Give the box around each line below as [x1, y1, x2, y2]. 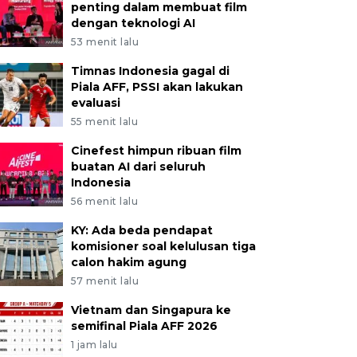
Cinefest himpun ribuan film [70, 143, 241, 158]
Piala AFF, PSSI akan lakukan [70, 80, 243, 94]
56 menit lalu [70, 195, 139, 207]
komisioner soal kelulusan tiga [70, 239, 256, 253]
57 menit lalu [70, 275, 139, 287]
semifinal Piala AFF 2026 [70, 319, 218, 333]
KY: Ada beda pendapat [70, 223, 213, 237]
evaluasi [70, 96, 120, 110]
